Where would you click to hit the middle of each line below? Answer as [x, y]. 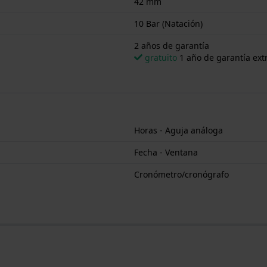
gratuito [161, 57]
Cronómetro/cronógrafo [181, 174]
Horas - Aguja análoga [178, 130]
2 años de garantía [172, 45]
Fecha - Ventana [166, 152]
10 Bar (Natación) [168, 23]
